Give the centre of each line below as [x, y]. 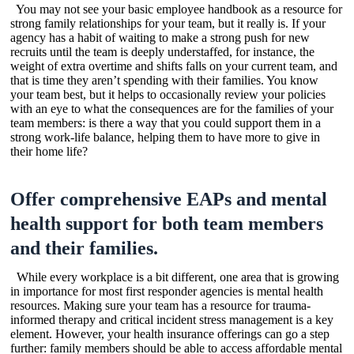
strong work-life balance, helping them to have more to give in [165, 137]
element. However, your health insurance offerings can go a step [170, 333]
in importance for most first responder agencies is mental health [167, 291]
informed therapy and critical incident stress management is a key [172, 319]
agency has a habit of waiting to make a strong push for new [160, 37]
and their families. [84, 248]
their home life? [52, 151]
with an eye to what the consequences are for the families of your [172, 108]
